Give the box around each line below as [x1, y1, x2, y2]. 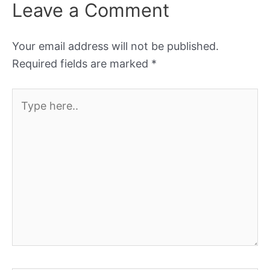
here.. [11, 107, 40, 121]
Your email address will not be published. [12, 39, 219, 52]
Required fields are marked [12, 57, 151, 70]
